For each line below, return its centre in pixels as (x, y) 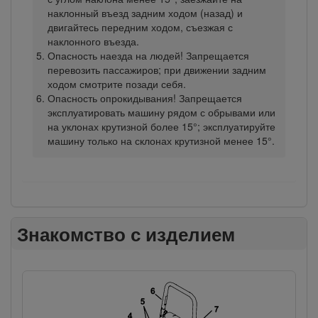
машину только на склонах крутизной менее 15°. (161, 140)
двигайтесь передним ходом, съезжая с (140, 27)
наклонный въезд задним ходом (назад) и (145, 12)
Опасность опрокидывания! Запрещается (144, 98)
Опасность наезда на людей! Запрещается (148, 55)
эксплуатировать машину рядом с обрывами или (161, 112)
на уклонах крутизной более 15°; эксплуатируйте (161, 126)
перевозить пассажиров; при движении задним (157, 69)
